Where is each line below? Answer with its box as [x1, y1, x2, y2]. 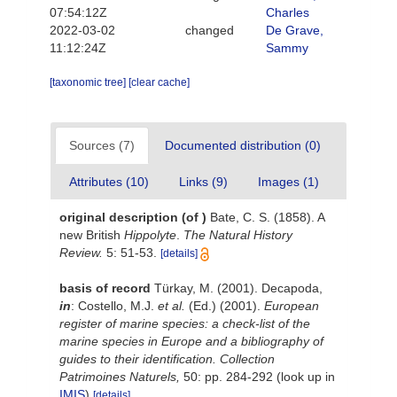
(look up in [273, 370, 335, 384]
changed [184, 23, 234, 37]
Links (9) [179, 175, 228, 189]
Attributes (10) [69, 175, 149, 189]
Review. [59, 245, 103, 260]
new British [59, 228, 124, 242]
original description [59, 210, 178, 224]
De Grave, [266, 23, 323, 37]
